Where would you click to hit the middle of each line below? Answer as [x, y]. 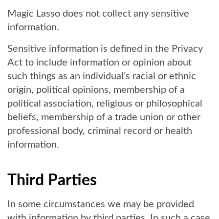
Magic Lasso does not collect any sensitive [98, 14]
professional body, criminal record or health [100, 131]
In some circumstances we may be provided [101, 204]
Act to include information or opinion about [99, 63]
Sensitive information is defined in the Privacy [105, 49]
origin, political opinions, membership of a [96, 90]
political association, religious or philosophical [105, 104]
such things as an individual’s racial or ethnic [102, 76]
